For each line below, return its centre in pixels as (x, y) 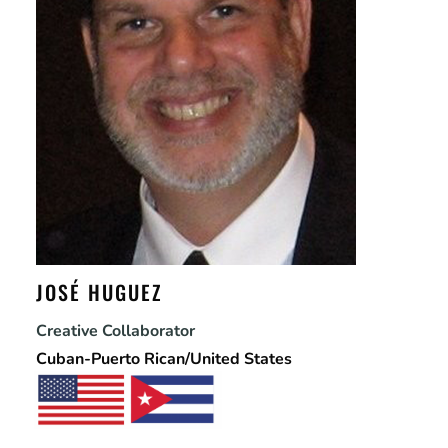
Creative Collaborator (115, 330)
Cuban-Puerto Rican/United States (163, 358)
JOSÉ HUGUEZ (99, 291)
